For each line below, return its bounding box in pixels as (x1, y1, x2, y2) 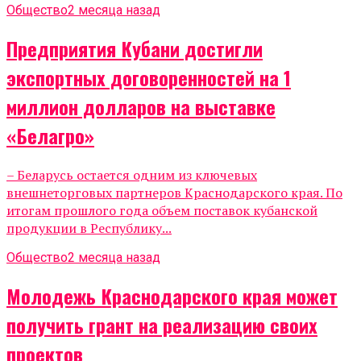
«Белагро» (6, 121, 94, 151)
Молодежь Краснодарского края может (6, 281, 338, 311)
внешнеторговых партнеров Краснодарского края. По (6, 184, 342, 202)
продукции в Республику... (6, 219, 172, 238)
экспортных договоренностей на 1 (6, 63, 291, 93)
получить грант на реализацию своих (6, 310, 317, 340)
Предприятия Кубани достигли (6, 34, 263, 64)
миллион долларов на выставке (6, 92, 276, 122)
